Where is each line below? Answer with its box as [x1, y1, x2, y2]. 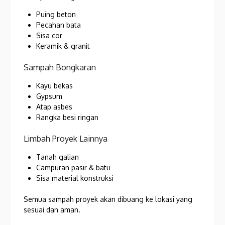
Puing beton [36, 10, 76, 19]
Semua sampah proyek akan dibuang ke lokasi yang [24, 195, 193, 204]
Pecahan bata [36, 21, 81, 30]
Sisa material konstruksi [36, 174, 114, 183]
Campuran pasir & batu [36, 163, 111, 172]
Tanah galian [36, 153, 79, 162]
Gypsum [36, 92, 63, 101]
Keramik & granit [36, 42, 90, 51]
